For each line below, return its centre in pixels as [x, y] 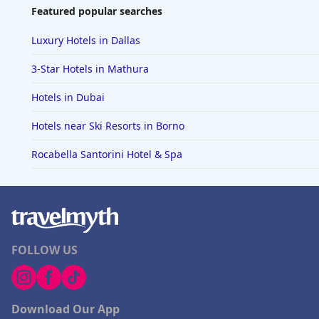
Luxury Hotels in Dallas [86, 41]
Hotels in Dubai [68, 98]
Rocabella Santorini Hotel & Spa [107, 155]
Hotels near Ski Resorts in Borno [108, 126]
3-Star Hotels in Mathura [90, 69]
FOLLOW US [45, 250]
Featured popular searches [97, 11]
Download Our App [66, 309]
